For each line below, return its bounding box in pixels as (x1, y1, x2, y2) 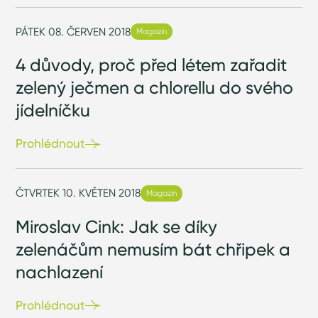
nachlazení (16, 261, 104, 283)
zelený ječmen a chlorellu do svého (16, 77, 294, 99)
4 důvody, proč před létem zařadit (16, 54, 287, 76)
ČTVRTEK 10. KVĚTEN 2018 (16, 186, 141, 200)
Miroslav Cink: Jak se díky (16, 215, 218, 237)
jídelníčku (16, 99, 91, 121)
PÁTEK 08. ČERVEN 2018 (16, 24, 131, 38)
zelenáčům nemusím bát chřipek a (16, 238, 291, 260)
